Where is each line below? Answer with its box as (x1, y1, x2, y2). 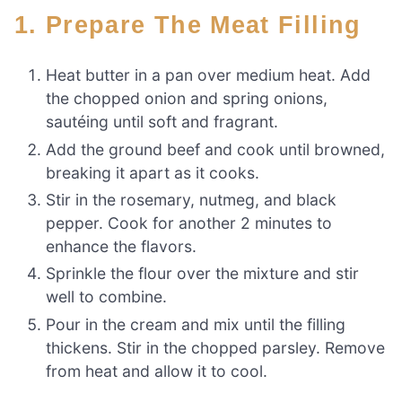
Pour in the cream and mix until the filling (46, 314, 346, 334)
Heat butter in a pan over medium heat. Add (46, 66, 371, 85)
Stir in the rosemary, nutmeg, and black (46, 189, 337, 209)
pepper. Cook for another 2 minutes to (46, 213, 333, 232)
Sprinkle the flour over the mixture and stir (46, 264, 360, 284)
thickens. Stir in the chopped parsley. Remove (46, 337, 386, 357)
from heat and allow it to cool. (46, 361, 268, 380)
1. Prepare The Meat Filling (37, 11, 362, 39)
